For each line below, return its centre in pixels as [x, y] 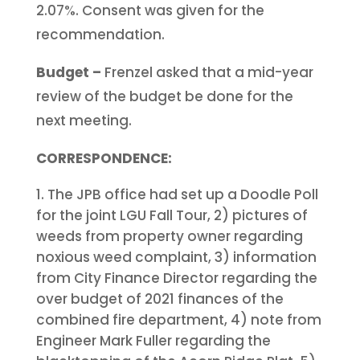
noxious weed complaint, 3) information [176, 257]
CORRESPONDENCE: [104, 158]
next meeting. [84, 120]
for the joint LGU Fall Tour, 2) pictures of [172, 215]
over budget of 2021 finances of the [160, 299]
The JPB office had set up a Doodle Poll [182, 194]
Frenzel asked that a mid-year [207, 72]
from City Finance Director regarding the [176, 278]
